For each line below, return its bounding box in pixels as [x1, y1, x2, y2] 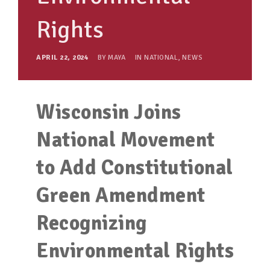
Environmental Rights [36, 238, 234, 263]
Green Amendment [36, 183, 206, 208]
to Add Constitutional [36, 155, 233, 180]
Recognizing [36, 210, 147, 236]
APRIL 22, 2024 [36, 53, 90, 62]
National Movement [36, 127, 215, 152]
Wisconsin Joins [36, 99, 181, 125]
